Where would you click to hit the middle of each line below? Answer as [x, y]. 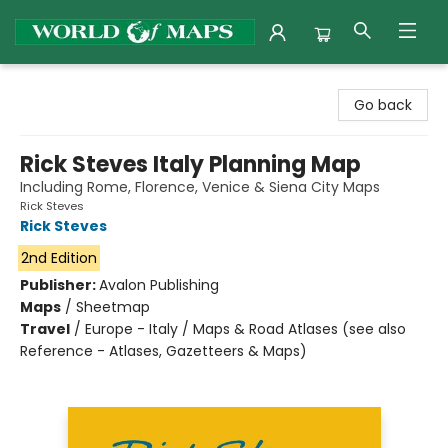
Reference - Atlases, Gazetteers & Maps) [163, 351]
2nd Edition [58, 258]
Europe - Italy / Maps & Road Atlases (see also [245, 329]
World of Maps [65, 83]
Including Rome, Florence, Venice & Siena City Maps [200, 187]
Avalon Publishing [159, 285]
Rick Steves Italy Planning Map [190, 164]
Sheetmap [113, 307]
